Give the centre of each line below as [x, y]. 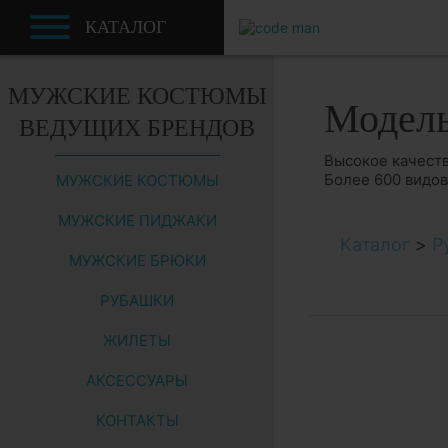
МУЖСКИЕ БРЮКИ [137, 260]
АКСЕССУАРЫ [137, 380]
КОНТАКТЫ [137, 420]
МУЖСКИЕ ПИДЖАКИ [137, 220]
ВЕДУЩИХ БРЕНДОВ [137, 128]
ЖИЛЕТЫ [137, 340]
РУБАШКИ [137, 300]
